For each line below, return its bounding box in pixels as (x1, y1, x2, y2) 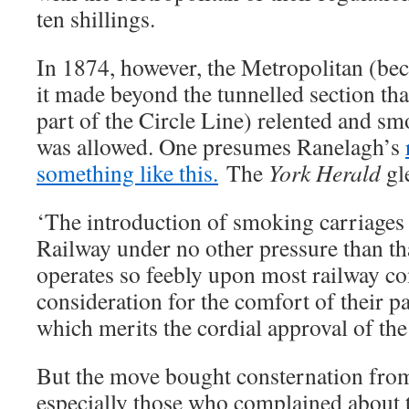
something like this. (37, 157, 218, 188)
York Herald (268, 157, 381, 188)
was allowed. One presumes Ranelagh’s (37, 131, 405, 162)
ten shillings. (37, 3, 155, 34)
